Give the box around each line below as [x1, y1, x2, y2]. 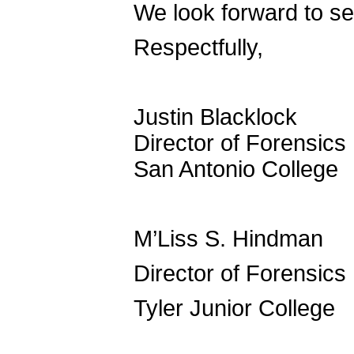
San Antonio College [134, 156, 338, 182]
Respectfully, [134, 34, 263, 60]
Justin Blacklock [134, 104, 297, 130]
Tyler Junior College [134, 295, 335, 321]
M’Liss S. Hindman [134, 225, 323, 251]
